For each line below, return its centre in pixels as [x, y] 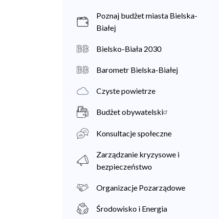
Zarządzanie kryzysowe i [138, 154]
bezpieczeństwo [124, 166]
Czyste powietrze [126, 91]
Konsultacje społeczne [134, 133]
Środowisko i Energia [132, 209]
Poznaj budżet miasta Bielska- [147, 15]
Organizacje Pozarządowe [141, 187]
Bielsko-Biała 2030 [129, 48]
